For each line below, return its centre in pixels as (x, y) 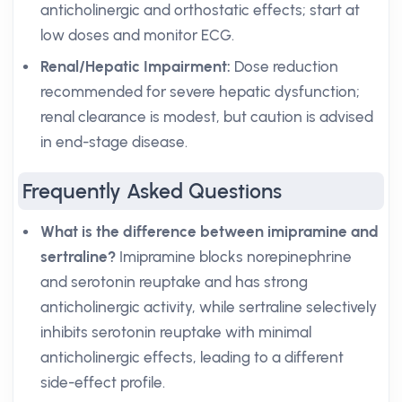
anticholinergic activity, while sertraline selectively (209, 307)
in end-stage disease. (114, 142)
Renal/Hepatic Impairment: (135, 66)
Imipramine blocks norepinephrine (234, 257)
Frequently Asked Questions (152, 191)
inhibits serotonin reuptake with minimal (176, 332)
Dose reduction (284, 66)
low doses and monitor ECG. (137, 35)
